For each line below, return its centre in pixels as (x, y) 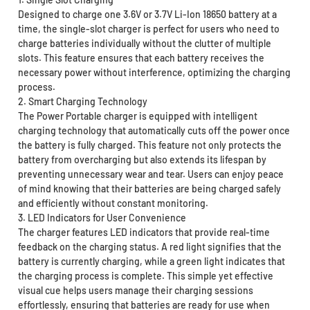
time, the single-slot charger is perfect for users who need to (148, 29)
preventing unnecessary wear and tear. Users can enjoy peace (151, 174)
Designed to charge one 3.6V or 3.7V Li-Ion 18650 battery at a (147, 15)
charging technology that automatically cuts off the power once (154, 131)
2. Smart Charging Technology (82, 102)
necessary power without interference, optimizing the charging (154, 73)
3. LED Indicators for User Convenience (102, 218)
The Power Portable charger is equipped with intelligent (137, 116)
